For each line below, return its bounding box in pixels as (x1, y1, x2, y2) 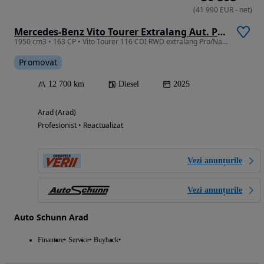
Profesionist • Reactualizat (38, 120, 123, 130)
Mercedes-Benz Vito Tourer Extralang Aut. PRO (217, 25, 226, 38)
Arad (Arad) (38, 107, 76, 117)
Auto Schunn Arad (14, 211, 88, 223)
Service (68, 235, 89, 244)
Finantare (38, 235, 64, 244)
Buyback (94, 235, 118, 244)
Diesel (118, 79, 139, 88)
